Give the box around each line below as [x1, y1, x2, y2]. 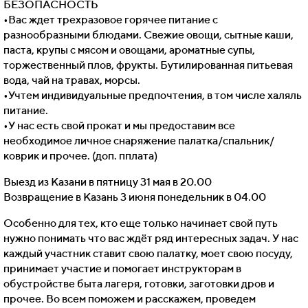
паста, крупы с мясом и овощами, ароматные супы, [3, 43, 255, 57]
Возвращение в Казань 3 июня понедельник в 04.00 [3, 190, 266, 204]
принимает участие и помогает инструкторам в [3, 262, 241, 276]
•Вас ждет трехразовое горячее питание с [3, 13, 218, 27]
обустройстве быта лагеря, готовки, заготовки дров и [3, 277, 274, 291]
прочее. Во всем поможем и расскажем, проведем [3, 292, 256, 306]
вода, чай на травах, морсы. [3, 74, 140, 87]
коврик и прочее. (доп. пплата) [3, 149, 157, 163]
